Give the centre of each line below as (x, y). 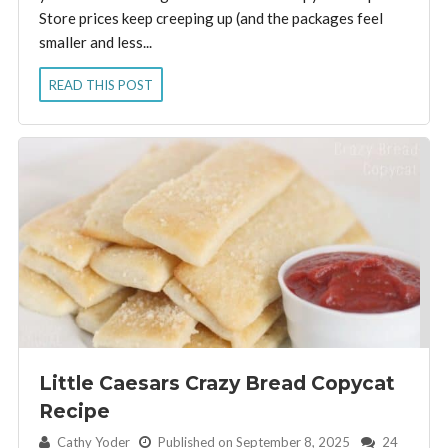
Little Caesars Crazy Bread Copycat (216, 384)
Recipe (74, 412)
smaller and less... (95, 41)
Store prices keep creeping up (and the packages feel (210, 17)
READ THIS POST (100, 84)
